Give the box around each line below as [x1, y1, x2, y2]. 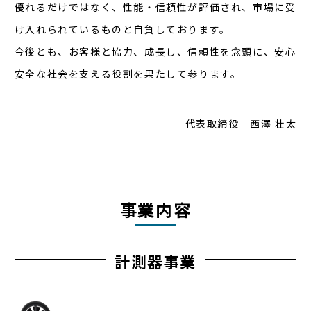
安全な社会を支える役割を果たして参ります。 [14, 67, 242, 81]
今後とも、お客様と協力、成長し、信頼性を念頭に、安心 [14, 44, 296, 58]
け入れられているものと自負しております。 [14, 22, 230, 36]
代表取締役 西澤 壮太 [185, 117, 297, 131]
